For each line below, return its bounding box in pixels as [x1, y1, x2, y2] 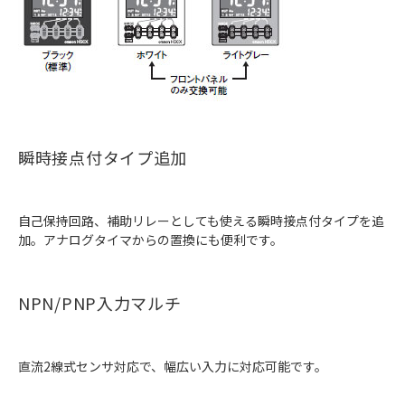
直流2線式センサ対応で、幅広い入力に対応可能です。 [18, 357, 327, 376]
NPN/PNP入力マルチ [18, 291, 182, 316]
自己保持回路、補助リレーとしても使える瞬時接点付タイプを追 [18, 212, 384, 231]
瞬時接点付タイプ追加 [18, 146, 187, 170]
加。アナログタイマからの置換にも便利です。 [18, 231, 283, 250]
